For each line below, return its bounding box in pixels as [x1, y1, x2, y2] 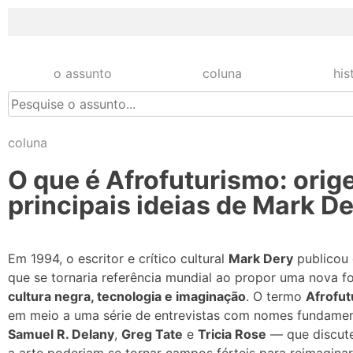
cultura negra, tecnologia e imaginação [8, 288, 246, 304]
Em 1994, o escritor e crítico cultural [8, 250, 229, 266]
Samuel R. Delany [8, 325, 114, 342]
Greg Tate [121, 325, 183, 342]
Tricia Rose [198, 325, 266, 342]
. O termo [246, 288, 306, 304]
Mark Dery [229, 250, 293, 266]
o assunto [53, 65, 112, 81]
